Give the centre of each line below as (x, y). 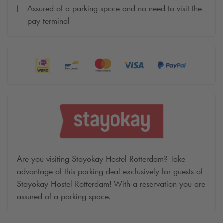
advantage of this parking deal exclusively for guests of (110, 171)
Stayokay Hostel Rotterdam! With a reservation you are (111, 184)
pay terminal (49, 21)
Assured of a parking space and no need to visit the (114, 9)
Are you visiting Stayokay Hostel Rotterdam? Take (101, 159)
